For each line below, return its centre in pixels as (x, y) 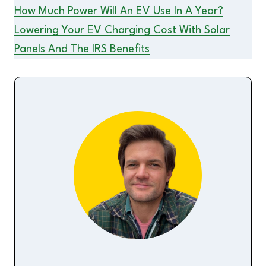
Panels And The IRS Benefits (82, 49)
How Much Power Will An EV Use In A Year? (119, 11)
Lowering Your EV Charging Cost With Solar (122, 30)
